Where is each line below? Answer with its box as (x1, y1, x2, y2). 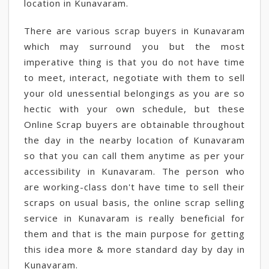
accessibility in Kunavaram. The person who (24, 165, 245, 177)
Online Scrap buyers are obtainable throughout (24, 118, 245, 130)
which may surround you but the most (24, 40, 245, 52)
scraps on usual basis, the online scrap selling (24, 196, 245, 208)
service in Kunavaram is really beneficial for (24, 212, 245, 224)
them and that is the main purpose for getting (24, 228, 245, 240)
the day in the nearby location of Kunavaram (24, 134, 245, 146)
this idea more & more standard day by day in (24, 243, 245, 255)
